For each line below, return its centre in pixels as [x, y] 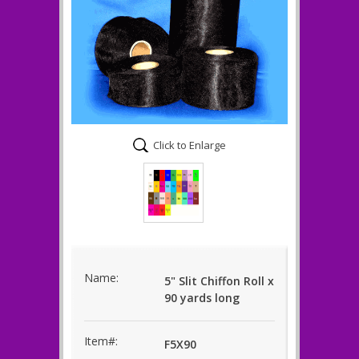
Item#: [101, 341]
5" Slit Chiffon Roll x [219, 281]
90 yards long [202, 298]
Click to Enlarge [190, 145]
